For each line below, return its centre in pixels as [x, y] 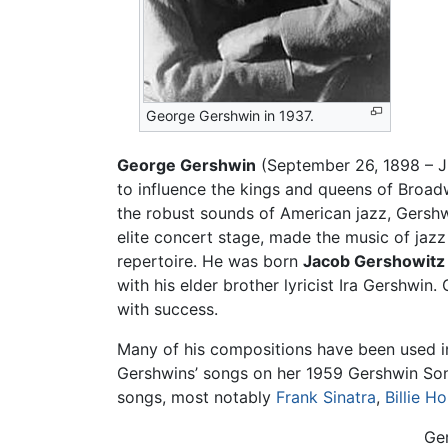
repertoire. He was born [210, 261]
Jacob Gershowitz [374, 261]
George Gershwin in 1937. [230, 116]
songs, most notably [196, 397]
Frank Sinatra [326, 397]
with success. [167, 309]
